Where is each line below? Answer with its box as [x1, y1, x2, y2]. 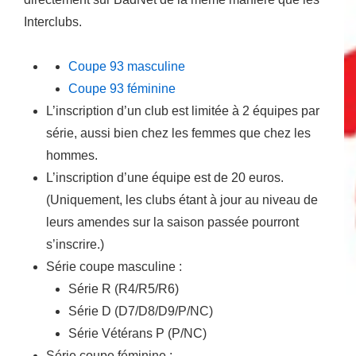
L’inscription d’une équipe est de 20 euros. [46, 171, 284, 185]
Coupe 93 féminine [68, 82, 176, 96]
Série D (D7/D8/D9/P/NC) [68, 304, 213, 319]
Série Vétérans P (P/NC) [68, 327, 207, 341]
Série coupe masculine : [46, 260, 182, 274]
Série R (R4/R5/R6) [68, 282, 179, 296]
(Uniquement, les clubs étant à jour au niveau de [46, 193, 318, 207]
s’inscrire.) [46, 238, 104, 252]
